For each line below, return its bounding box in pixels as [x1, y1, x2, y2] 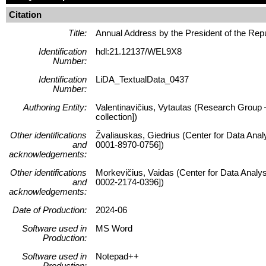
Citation [9, 9, 42, 20]
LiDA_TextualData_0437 [96, 74, 189, 84]
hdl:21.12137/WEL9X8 [96, 46, 182, 56]
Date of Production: [12, 205, 87, 215]
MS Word [96, 223, 132, 233]
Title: [68, 28, 87, 38]
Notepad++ [96, 251, 139, 261]
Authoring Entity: [23, 102, 87, 112]
